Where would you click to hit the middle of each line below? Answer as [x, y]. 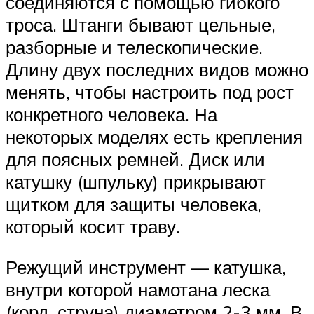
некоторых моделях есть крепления [154, 137]
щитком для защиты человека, [134, 204]
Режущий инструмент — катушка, [146, 267]
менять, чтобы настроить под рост [150, 92]
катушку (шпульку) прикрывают [136, 182]
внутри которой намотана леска [138, 289]
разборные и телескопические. [134, 47]
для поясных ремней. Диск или [135, 159]
